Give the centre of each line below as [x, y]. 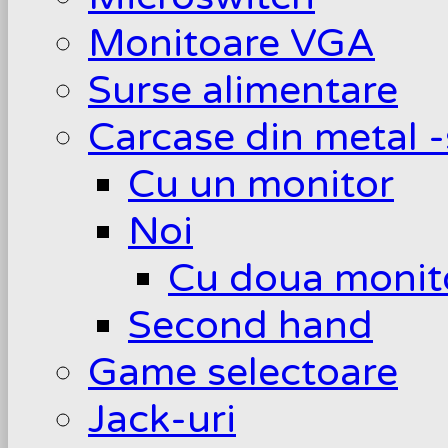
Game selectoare [243, 372]
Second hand [250, 325]
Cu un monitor [261, 184]
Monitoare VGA [231, 43]
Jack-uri [162, 419]
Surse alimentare [243, 90]
